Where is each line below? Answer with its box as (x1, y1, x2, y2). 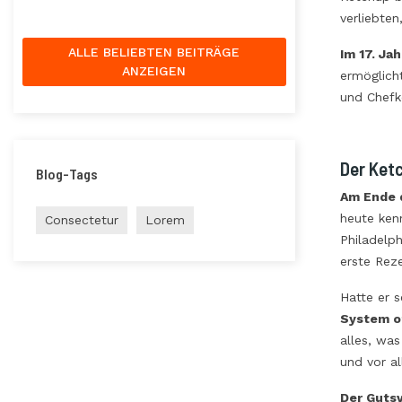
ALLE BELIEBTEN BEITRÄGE (68, 44, 240, 59)
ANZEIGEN (122, 63, 187, 78)
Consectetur (45, 212, 118, 227)
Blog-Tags (36, 164, 98, 182)
